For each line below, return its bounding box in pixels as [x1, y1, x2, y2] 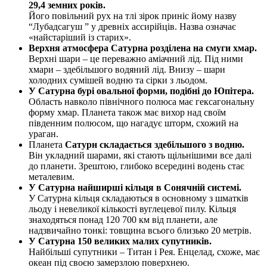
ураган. [29, 129, 58, 139]
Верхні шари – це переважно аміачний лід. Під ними [29, 54, 243, 64]
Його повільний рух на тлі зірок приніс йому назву [29, 11, 237, 21]
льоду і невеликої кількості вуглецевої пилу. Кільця [29, 204, 236, 215]
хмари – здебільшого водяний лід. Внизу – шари [29, 64, 225, 75]
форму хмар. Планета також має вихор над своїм [29, 107, 226, 118]
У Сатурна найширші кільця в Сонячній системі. [29, 182, 244, 193]
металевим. [29, 172, 77, 182]
